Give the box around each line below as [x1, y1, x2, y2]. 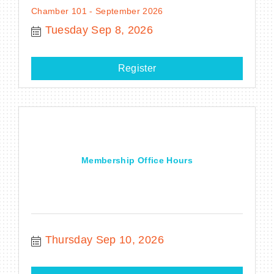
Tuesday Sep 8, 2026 [45, 23, 154, 36]
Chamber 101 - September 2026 [31, 6, 163, 16]
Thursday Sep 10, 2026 [45, 233, 164, 246]
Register [117, 62, 157, 73]
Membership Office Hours [81, 155, 193, 166]
